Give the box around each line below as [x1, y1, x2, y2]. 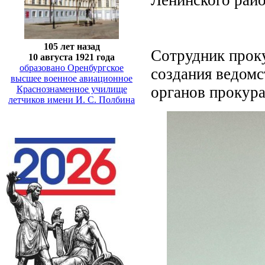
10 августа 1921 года [28, 51, 115, 62]
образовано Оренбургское [20, 62, 124, 73]
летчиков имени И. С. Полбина [8, 94, 135, 105]
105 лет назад [43, 41, 100, 51]
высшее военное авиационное [11, 73, 132, 83]
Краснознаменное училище [16, 83, 127, 94]
